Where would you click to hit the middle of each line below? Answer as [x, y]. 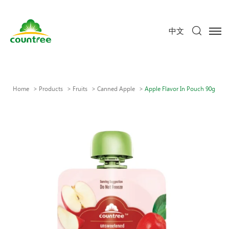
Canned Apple [116, 88]
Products [51, 88]
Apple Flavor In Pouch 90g [180, 88]
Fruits [80, 88]
